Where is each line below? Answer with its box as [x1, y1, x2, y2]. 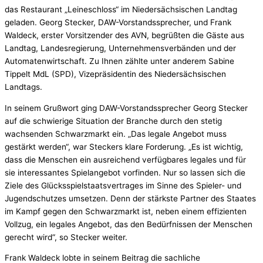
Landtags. [5, 82, 42, 92]
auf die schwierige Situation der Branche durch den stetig [5, 116, 222, 126]
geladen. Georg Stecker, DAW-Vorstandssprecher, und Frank [5, 18, 231, 28]
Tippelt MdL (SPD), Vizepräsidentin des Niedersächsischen [5, 69, 226, 79]
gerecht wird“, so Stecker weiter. [5, 232, 132, 242]
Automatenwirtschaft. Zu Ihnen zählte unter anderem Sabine [5, 56, 234, 66]
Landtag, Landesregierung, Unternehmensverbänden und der [5, 43, 236, 53]
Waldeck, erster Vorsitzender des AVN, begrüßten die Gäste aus [5, 31, 244, 41]
